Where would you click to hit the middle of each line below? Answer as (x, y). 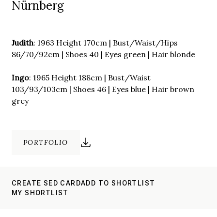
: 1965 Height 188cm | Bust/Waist (90, 77)
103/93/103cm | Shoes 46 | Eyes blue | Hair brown (103, 89)
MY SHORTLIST (40, 193)
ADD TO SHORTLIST (118, 183)
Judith (23, 43)
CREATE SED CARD (46, 183)
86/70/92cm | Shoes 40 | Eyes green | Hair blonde (103, 54)
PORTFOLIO (46, 142)
